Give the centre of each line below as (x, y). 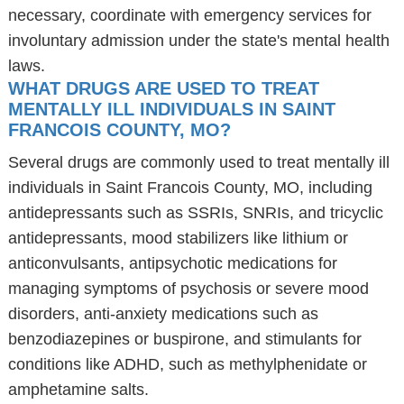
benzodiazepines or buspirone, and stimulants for (184, 339)
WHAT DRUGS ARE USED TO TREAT (163, 88)
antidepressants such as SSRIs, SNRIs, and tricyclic (195, 213)
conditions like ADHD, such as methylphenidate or (187, 364)
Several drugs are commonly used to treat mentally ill (198, 162)
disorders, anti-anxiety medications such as (163, 314)
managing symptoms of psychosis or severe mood (188, 289)
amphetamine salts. (78, 390)
